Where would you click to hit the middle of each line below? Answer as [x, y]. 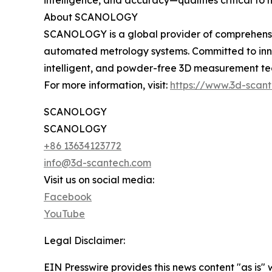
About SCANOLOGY [91, 17]
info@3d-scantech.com [97, 163]
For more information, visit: [107, 85]
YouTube [64, 214]
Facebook [68, 197]
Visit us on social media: [99, 180]
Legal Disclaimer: [84, 240]
